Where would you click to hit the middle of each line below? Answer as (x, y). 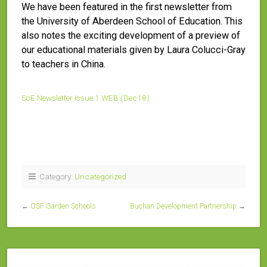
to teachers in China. (63, 64)
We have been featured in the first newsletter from (127, 7)
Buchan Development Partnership (183, 206)
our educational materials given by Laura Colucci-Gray (133, 50)
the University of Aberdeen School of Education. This (132, 21)
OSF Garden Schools (63, 206)
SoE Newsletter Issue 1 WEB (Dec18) (86, 98)
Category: (55, 176)
